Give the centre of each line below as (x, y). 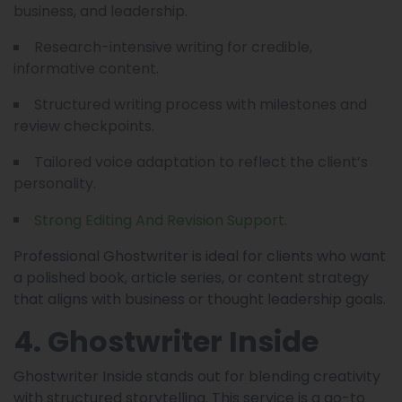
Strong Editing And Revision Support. (161, 220)
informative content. (86, 69)
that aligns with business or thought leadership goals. (200, 299)
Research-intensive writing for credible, (173, 48)
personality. (55, 184)
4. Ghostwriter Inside (166, 341)
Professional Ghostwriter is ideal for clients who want (200, 256)
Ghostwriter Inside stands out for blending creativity (197, 376)
